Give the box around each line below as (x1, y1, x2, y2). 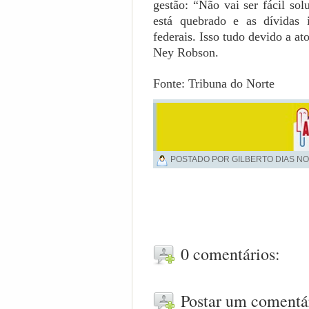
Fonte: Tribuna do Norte (153, 77, 275, 90)
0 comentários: (181, 242, 280, 265)
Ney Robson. (153, 46, 219, 59)
